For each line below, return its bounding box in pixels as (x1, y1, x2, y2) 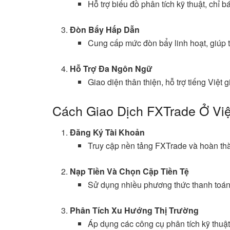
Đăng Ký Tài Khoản (70, 126, 145, 139)
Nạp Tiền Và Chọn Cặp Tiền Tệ (70, 165, 189, 178)
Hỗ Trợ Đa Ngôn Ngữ (70, 62, 153, 74)
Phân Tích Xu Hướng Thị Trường (70, 204, 199, 217)
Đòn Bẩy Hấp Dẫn (70, 23, 140, 35)
